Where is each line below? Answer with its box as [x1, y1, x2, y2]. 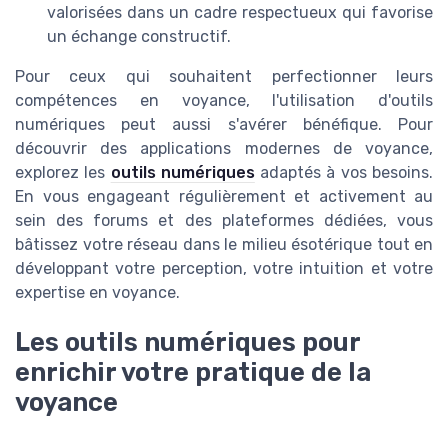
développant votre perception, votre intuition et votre [15, 258, 433, 278]
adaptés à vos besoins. [254, 162, 434, 182]
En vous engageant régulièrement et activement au [15, 186, 433, 206]
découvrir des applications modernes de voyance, [15, 138, 433, 158]
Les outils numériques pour [15, 327, 360, 358]
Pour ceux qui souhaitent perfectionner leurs [15, 66, 433, 86]
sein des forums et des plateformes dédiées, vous [15, 210, 433, 230]
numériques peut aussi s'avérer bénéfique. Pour [15, 114, 433, 134]
